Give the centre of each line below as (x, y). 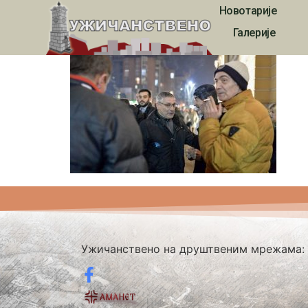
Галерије (254, 33)
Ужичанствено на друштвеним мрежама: (192, 249)
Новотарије (248, 11)
